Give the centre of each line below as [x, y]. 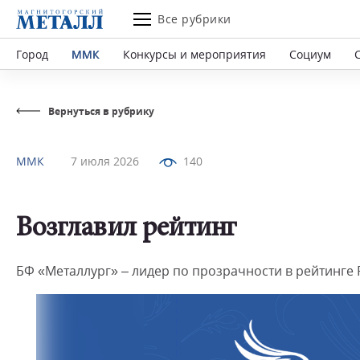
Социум [310, 54]
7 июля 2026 [105, 161]
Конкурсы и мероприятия [194, 54]
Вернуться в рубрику [101, 111]
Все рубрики [194, 19]
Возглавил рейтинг [126, 229]
